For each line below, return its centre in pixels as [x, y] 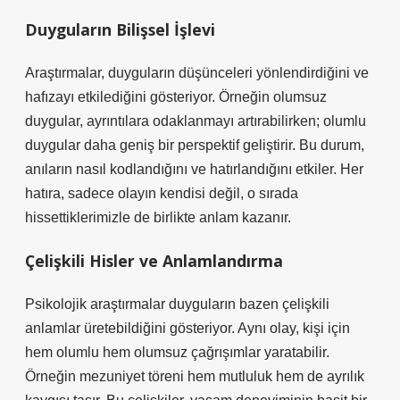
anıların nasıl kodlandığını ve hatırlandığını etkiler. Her [194, 169]
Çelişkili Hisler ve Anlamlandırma [154, 261]
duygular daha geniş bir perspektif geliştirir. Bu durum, [195, 145]
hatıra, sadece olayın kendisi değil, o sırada [162, 193]
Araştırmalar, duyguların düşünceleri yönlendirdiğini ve [197, 73]
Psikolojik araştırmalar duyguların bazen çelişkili [177, 304]
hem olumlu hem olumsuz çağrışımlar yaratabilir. [177, 352]
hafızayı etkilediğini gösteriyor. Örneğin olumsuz [176, 97]
